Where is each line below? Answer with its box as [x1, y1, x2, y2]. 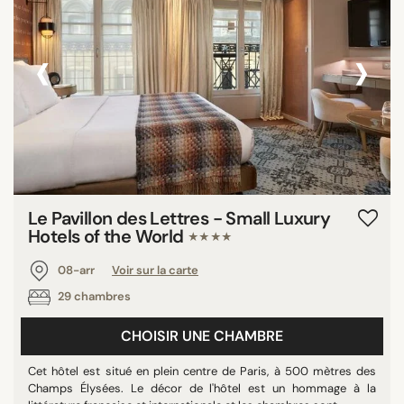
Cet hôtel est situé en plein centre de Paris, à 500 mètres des [28, 363, 376, 379]
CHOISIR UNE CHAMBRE [121, 326, 283, 345]
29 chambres [55, 289, 131, 305]
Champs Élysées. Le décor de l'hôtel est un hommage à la [28, 381, 376, 396]
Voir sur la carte [112, 262, 198, 278]
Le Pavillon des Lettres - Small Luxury [28, 207, 331, 231]
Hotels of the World [28, 225, 188, 249]
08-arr [55, 262, 97, 278]
